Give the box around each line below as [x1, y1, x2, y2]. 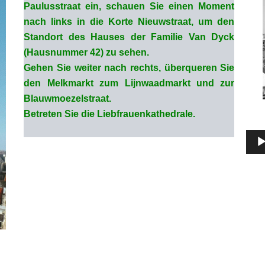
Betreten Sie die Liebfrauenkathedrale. [24, 109, 196, 119]
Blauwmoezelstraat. [24, 93, 112, 104]
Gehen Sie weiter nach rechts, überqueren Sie [24, 63, 235, 73]
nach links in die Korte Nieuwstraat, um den [24, 17, 235, 27]
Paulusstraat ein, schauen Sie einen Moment [24, 1, 235, 12]
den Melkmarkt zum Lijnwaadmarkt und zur [24, 78, 235, 89]
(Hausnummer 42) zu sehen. [24, 47, 150, 58]
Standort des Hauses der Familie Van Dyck [24, 32, 235, 43]
